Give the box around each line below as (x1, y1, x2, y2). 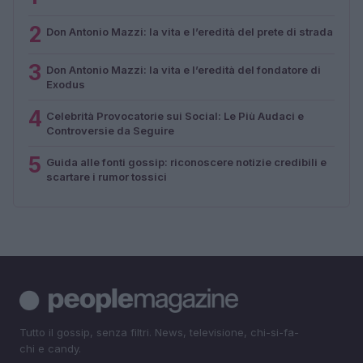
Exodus (46, 77, 85, 91)
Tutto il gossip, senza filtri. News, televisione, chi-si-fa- (19, 325, 299, 339)
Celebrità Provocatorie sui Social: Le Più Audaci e (46, 109, 304, 122)
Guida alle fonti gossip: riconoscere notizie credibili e (46, 155, 327, 169)
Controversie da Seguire (46, 123, 174, 137)
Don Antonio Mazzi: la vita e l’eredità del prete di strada (46, 24, 333, 38)
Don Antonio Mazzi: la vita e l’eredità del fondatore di (46, 62, 321, 76)
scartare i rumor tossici (46, 169, 167, 183)
